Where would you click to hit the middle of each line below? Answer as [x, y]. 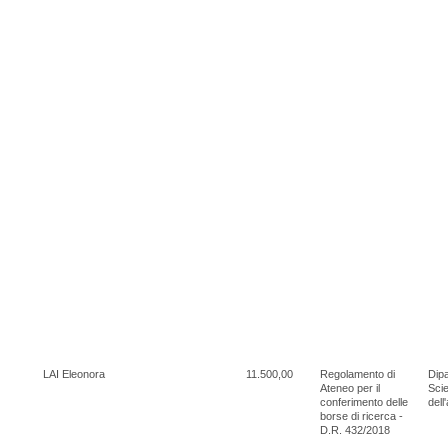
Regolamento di [357, 373]
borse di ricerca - [361, 415]
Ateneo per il [350, 387]
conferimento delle [364, 401]
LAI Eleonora [74, 373]
